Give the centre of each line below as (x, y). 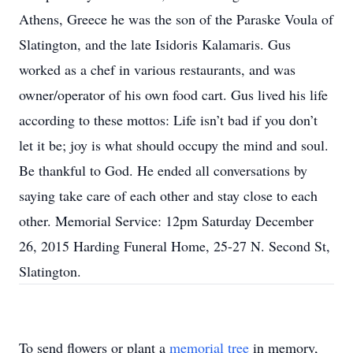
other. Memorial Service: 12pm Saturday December (166, 221)
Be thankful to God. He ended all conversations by (163, 170)
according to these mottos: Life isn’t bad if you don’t (168, 120)
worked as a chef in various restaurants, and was (157, 69)
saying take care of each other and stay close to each (168, 195)
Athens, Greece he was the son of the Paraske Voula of (176, 19)
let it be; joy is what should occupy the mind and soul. (174, 145)
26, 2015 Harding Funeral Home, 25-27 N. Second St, (175, 246)
